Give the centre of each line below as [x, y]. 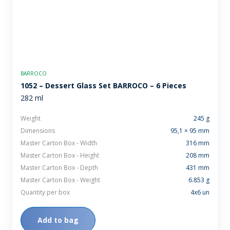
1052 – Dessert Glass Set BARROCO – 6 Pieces [103, 85]
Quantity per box [45, 192]
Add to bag [58, 220]
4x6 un [200, 192]
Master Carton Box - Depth [59, 167]
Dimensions [38, 130]
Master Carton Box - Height [60, 155]
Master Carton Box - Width [59, 143]
